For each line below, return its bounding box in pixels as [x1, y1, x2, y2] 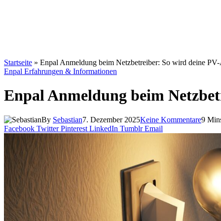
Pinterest [61, 124, 87, 133]
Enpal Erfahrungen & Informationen [4, 67, 117, 75]
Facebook [4, 124, 35, 133]
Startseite [4, 58, 32, 67]
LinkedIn [89, 124, 118, 133]
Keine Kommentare [140, 115, 201, 124]
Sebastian [53, 115, 82, 124]
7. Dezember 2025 [82, 115, 140, 124]
